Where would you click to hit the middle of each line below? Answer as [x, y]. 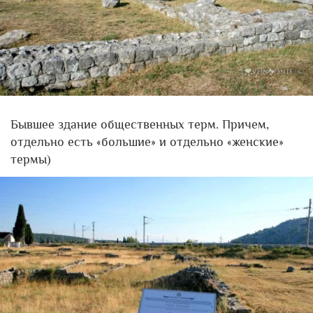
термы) [31, 159]
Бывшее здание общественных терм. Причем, [140, 124]
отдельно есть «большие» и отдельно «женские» [147, 141]
